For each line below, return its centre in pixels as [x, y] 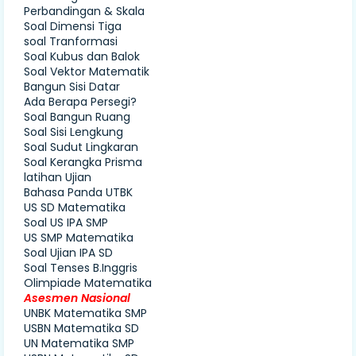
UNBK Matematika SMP [85, 313]
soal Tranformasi [71, 41]
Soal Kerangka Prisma [83, 162]
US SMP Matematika [79, 237]
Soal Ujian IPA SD [68, 252]
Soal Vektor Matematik [87, 71]
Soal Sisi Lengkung [74, 132]
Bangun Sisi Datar [72, 86]
